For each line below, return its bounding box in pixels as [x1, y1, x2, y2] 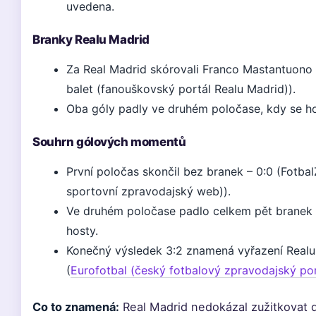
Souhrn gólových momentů [32, 135, 186, 149]
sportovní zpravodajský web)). [66, 184, 231, 198]
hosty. [66, 224, 98, 238]
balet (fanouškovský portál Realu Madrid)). [66, 82, 296, 96]
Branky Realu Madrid [32, 32, 150, 47]
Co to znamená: [32, 300, 119, 314]
